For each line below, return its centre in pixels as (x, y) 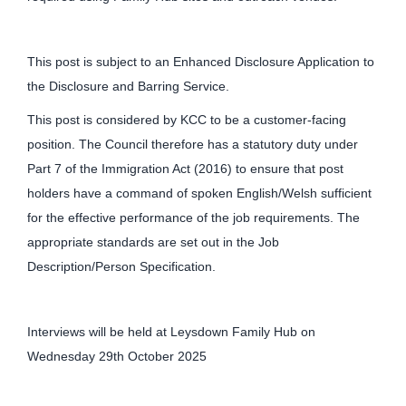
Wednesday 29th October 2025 (117, 357)
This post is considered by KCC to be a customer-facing (187, 120)
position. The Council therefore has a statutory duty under (193, 145)
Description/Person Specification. (121, 267)
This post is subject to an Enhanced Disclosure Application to (201, 62)
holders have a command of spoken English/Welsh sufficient (199, 193)
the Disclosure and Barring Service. (128, 87)
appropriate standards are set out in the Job (153, 242)
